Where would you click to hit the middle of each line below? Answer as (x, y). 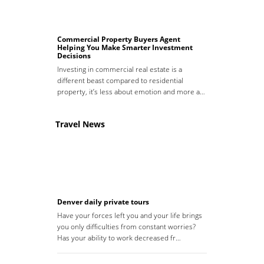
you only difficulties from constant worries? (126, 227)
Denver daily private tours (103, 202)
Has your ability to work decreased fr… (119, 238)
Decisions (74, 56)
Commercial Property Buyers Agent (119, 39)
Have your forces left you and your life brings (130, 216)
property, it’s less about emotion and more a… (131, 92)
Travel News (80, 124)
